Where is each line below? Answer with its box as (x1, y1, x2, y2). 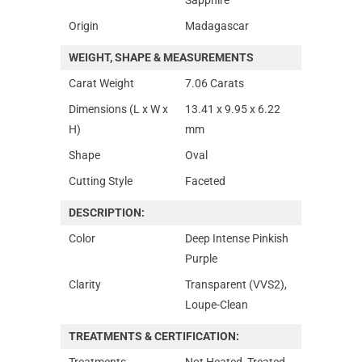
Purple (185, 251, 217, 265)
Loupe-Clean (185, 297, 248, 311)
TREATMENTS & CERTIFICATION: (69, 329, 239, 343)
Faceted (185, 174, 225, 187)
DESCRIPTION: (69, 205, 145, 219)
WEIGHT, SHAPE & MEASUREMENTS (69, 50, 254, 64)
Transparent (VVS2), (185, 277, 287, 291)
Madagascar (185, 19, 249, 32)
